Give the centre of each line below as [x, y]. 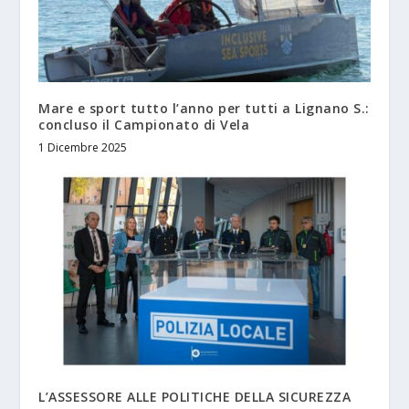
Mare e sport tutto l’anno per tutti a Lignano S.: [204, 109]
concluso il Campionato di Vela [144, 125]
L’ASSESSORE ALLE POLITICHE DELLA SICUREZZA [195, 397]
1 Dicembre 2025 [83, 148]
